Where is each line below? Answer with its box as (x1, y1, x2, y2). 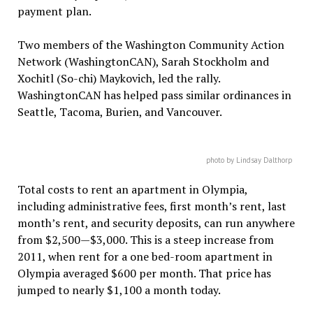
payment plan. (17, 3, 92, 19)
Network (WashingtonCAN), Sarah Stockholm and (17, 54, 269, 69)
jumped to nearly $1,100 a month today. (17, 282, 221, 298)
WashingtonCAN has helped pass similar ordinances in (17, 87, 291, 103)
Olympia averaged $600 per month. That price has (17, 265, 271, 281)
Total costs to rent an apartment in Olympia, (17, 182, 247, 197)
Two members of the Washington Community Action (17, 37, 284, 52)
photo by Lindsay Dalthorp (206, 155, 293, 165)
